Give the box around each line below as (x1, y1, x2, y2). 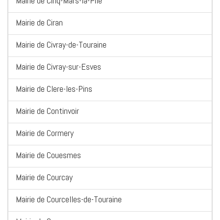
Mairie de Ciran (16, 17, 63, 28)
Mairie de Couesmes (16, 149, 81, 161)
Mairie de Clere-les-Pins (16, 83, 92, 95)
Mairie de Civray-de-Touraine (16, 39, 107, 51)
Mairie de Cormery (16, 127, 74, 139)
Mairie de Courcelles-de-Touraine (16, 193, 122, 205)
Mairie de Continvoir (16, 105, 79, 117)
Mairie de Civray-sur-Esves (16, 61, 101, 73)
